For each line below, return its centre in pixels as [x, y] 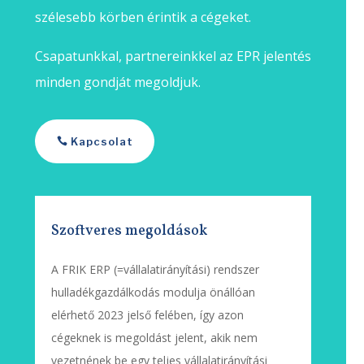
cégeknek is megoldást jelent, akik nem [154, 337]
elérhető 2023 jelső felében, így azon [147, 314]
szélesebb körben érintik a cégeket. [143, 17]
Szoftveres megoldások [129, 231]
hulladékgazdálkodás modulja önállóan [153, 292]
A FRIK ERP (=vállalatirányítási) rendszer [155, 269]
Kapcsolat [102, 141]
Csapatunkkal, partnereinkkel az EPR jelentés [173, 56]
